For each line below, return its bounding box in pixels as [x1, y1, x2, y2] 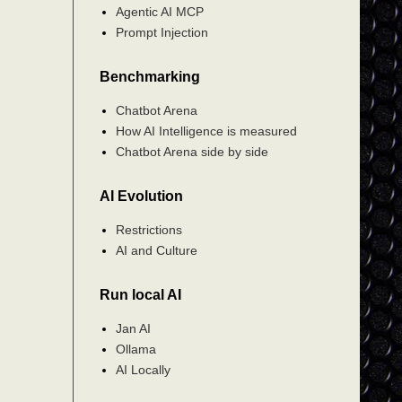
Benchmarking [100, 69, 200, 84]
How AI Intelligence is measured [115, 123, 297, 138]
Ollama [115, 341, 156, 356]
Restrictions [115, 222, 182, 237]
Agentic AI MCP [115, 4, 204, 19]
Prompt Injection [115, 24, 208, 39]
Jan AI [115, 320, 151, 336]
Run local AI [100, 287, 181, 302]
